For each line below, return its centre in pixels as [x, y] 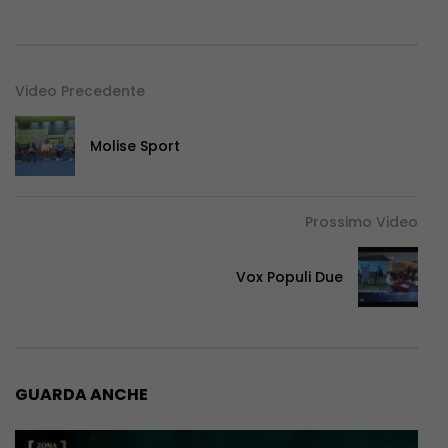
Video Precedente [80, 90]
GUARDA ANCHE [81, 394]
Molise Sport [135, 145]
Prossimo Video [361, 221]
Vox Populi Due [289, 276]
